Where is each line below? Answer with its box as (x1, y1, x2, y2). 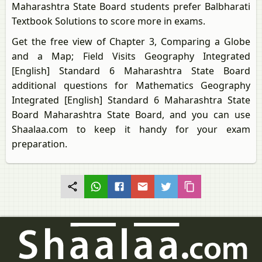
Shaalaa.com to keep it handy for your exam (12, 123, 250, 136)
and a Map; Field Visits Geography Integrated (12, 50, 250, 63)
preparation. (12, 137, 67, 150)
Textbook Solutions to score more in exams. (12, 15, 205, 27)
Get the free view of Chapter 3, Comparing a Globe (12, 35, 250, 48)
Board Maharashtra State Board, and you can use (12, 108, 250, 121)
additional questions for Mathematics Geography (12, 79, 250, 92)
